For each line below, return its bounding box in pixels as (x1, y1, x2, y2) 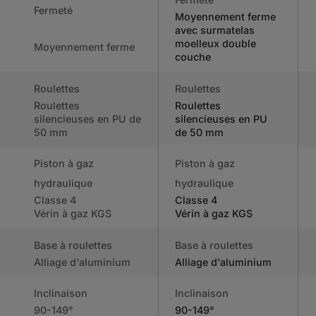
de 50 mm (175, 126, 224, 138)
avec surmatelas (175, 24, 255, 37)
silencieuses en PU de (34, 112, 142, 125)
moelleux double (175, 37, 257, 50)
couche (175, 51, 212, 63)
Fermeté (34, 4, 73, 16)
